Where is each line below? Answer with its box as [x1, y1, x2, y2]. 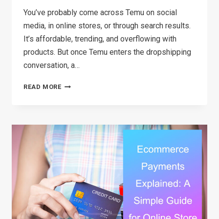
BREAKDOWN [61, 188, 103, 196]
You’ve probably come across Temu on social [23, 8, 177, 18]
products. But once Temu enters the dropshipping [23, 47, 191, 57]
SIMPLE [61, 175, 86, 182]
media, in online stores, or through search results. [23, 21, 191, 31]
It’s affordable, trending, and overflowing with [23, 34, 176, 44]
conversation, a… [23, 61, 80, 70]
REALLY [61, 109, 85, 116]
